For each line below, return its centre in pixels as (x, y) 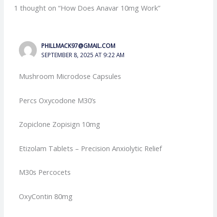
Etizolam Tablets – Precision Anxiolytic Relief (91, 148)
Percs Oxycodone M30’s (58, 100)
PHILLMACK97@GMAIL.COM (78, 46)
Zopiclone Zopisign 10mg (60, 124)
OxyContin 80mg (46, 196)
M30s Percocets (45, 172)
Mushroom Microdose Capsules (70, 76)
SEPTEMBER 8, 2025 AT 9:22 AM (83, 55)
